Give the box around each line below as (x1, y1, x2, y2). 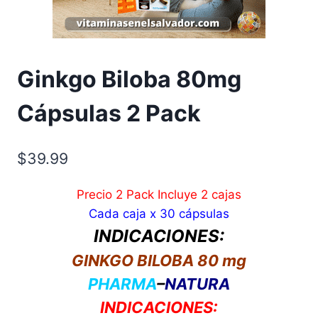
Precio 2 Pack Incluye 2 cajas (77, 187, 241, 202)
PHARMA (88, 274, 157, 293)
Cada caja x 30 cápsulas (89, 206, 229, 221)
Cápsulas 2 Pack (17, 99, 201, 128)
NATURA (165, 274, 230, 293)
